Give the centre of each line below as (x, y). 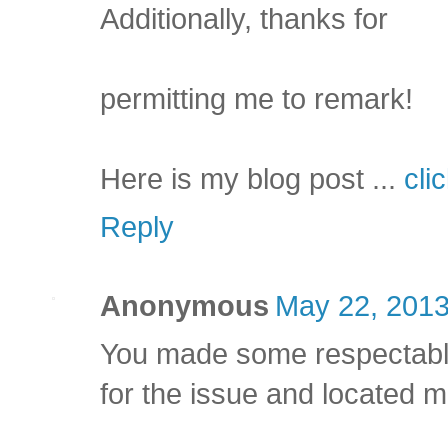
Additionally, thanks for (244, 19)
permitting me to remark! (256, 99)
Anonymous (184, 306)
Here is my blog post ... (252, 179)
